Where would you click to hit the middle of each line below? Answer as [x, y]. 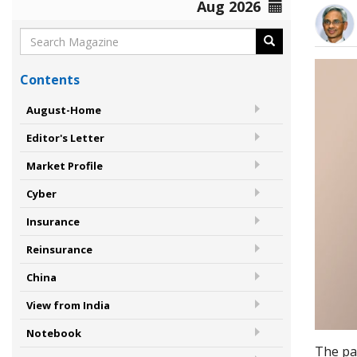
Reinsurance [59, 250]
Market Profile [65, 166]
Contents [50, 80]
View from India [68, 306]
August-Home [64, 110]
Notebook [54, 333]
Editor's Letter [65, 138]
